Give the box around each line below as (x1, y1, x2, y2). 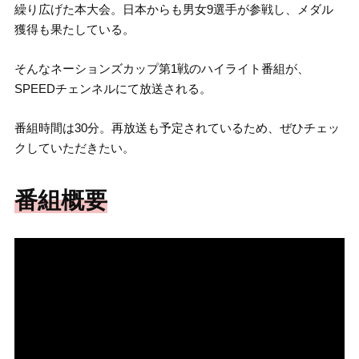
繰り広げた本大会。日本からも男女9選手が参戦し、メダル (14, 2, 333, 17)
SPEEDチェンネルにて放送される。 (14, 82, 212, 96)
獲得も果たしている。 (14, 22, 135, 37)
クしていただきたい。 (14, 141, 135, 155)
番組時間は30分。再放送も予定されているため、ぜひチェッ (14, 121, 340, 135)
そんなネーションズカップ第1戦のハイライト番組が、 (14, 62, 309, 76)
